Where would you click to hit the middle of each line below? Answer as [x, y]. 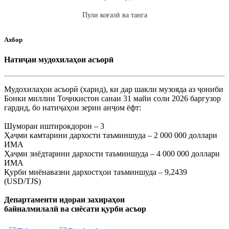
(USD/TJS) [22, 181]
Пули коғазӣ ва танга [114, 15]
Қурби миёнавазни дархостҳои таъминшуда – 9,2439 [96, 172]
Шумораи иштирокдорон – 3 [54, 126]
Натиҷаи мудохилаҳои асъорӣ [59, 60]
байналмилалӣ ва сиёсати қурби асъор [75, 209]
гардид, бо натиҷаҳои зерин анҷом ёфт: [73, 107]
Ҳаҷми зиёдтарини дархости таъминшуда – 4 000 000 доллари [112, 153]
